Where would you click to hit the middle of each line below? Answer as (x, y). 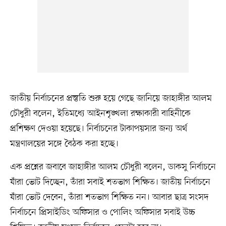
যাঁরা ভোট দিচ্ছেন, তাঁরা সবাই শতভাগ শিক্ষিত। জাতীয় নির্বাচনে (110, 182)
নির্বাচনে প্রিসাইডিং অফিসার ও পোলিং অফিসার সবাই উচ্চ (102, 212)
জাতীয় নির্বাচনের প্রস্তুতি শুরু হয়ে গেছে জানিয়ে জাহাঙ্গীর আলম (111, 98)
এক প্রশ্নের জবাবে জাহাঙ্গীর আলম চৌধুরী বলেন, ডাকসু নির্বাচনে (113, 167)
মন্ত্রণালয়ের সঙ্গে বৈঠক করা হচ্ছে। (64, 144)
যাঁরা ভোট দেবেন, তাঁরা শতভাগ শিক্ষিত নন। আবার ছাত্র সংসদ (109, 197)
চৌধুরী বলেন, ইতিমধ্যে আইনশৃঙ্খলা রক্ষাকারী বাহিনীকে (100, 113)
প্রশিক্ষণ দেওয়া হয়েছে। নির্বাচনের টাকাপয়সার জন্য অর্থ (98, 128)
